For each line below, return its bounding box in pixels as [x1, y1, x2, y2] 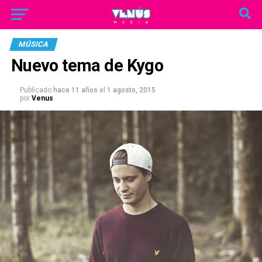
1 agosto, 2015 [106, 86, 156, 94]
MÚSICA [17, 40, 50, 49]
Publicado [19, 86, 51, 94]
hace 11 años [53, 86, 98, 94]
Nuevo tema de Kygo [11, 56, 164, 75]
